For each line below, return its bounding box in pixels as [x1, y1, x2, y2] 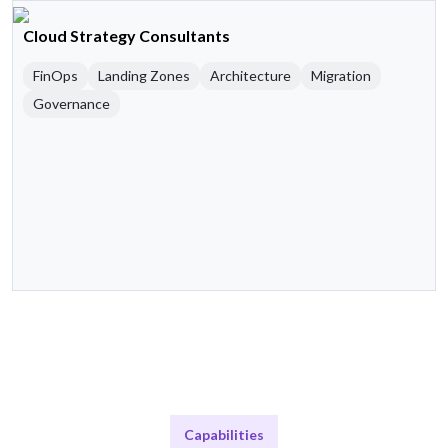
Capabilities [184, 426, 264, 444]
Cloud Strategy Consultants [23, 26, 230, 46]
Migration [311, 67, 371, 85]
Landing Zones [98, 67, 190, 85]
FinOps [33, 67, 78, 85]
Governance [33, 95, 110, 113]
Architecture [210, 67, 291, 85]
